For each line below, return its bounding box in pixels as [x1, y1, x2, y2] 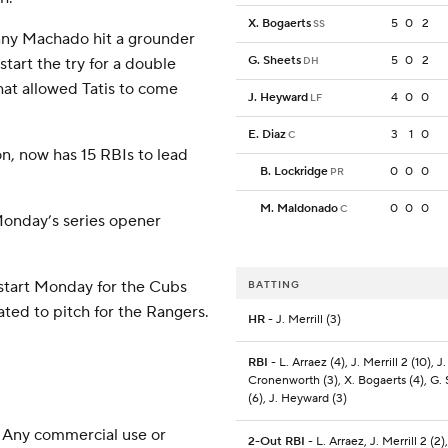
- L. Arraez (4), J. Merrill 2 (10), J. [268, 355, 446, 371]
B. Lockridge [260, 164, 328, 180]
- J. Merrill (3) [265, 312, 341, 328]
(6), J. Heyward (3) [248, 391, 347, 407]
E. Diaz [248, 127, 286, 143]
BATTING [248, 278, 300, 292]
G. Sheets [248, 53, 301, 69]
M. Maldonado [260, 201, 338, 217]
